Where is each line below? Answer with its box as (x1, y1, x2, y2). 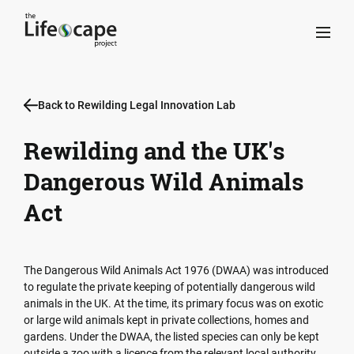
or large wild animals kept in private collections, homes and (24, 314, 309, 326)
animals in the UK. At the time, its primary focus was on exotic (24, 297, 323, 310)
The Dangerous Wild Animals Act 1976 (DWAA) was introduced (24, 264, 329, 277)
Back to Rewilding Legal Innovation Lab (38, 99, 235, 111)
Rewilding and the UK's (24, 135, 284, 166)
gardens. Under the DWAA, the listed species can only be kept (24, 330, 319, 343)
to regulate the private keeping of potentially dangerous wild (24, 281, 315, 293)
